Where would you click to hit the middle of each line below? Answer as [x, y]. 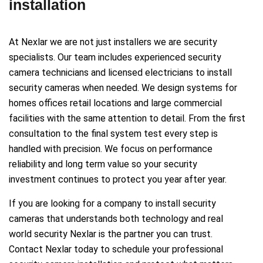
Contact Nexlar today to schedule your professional [116, 249]
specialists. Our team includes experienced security [115, 57]
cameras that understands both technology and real [116, 218]
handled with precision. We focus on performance [111, 149]
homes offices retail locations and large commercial [115, 103]
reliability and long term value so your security [103, 164]
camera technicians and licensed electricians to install [120, 72]
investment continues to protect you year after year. [118, 179]
